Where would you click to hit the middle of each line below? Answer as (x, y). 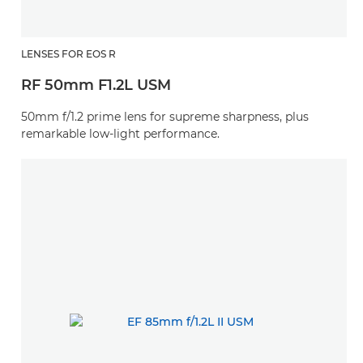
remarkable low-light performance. (120, 134)
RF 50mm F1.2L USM (96, 85)
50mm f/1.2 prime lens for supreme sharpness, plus (165, 117)
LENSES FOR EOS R (68, 54)
